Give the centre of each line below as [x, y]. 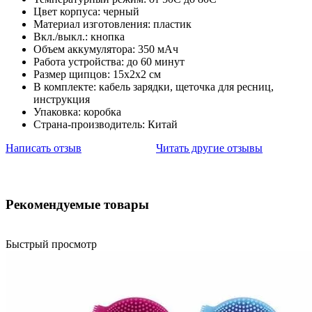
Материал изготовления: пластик [112, 24]
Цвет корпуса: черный [86, 12]
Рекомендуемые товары [77, 205]
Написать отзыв [44, 148]
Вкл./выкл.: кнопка [79, 37]
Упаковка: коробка [77, 112]
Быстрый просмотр [51, 244]
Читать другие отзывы [209, 148]
